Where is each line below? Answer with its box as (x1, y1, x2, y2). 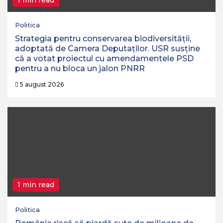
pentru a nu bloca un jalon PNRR (15, 64, 145, 74)
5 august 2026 (18, 81, 64, 89)
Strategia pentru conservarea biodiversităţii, (15, 34, 191, 44)
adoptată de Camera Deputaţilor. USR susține (15, 44, 200, 54)
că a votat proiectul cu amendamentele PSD (15, 54, 194, 64)
